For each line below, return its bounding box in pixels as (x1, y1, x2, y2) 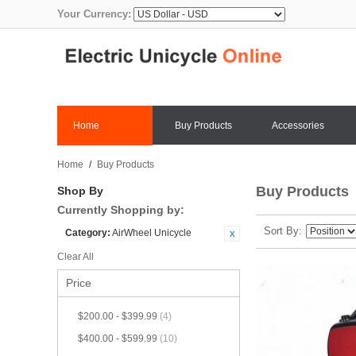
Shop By (57, 184, 103, 198)
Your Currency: (57, 8, 131, 20)
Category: (65, 227, 110, 239)
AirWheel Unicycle (112, 227, 192, 239)
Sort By (264, 225, 299, 238)
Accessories (272, 120, 324, 132)
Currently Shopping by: (57, 203, 184, 217)
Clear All (57, 251, 94, 263)
